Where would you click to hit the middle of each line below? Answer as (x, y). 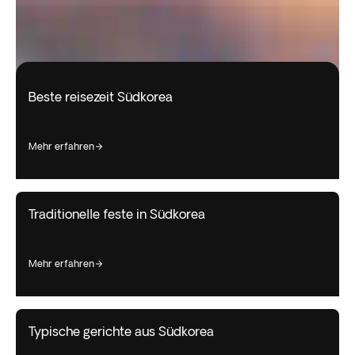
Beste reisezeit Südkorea (101, 96)
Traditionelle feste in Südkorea (117, 214)
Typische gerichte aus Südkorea (121, 331)
